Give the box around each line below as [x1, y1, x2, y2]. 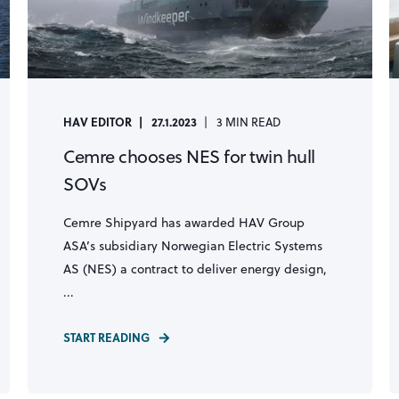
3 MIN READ [216, 114, 281, 130]
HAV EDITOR [62, 113, 132, 130]
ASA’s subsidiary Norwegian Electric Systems [62, 237, 322, 255]
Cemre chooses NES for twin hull [62, 143, 315, 169]
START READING [62, 329, 150, 346]
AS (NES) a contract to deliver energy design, [62, 260, 327, 278]
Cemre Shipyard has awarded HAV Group [62, 214, 305, 232]
